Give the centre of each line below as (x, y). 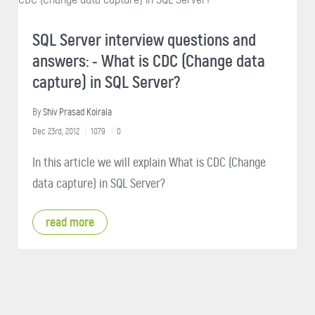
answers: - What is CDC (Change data (149, 61)
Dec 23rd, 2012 (56, 131)
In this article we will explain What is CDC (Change (149, 162)
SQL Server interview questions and (144, 40)
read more (70, 222)
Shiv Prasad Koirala (77, 112)
